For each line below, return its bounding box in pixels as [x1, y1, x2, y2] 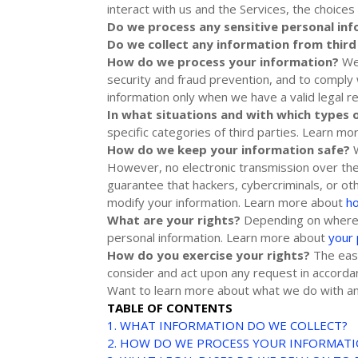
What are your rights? [107, 211, 241, 228]
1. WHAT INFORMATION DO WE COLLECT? [107, 316, 348, 333]
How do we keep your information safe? [107, 141, 351, 157]
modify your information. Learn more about [107, 193, 347, 210]
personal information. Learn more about [107, 229, 329, 245]
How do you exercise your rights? [107, 246, 311, 263]
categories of [152, 123, 229, 140]
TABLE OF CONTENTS [107, 299, 233, 316]
